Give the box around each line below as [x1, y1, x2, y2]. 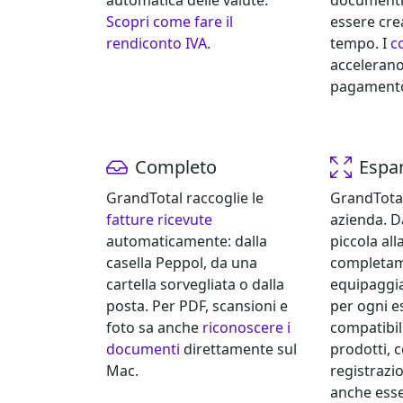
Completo [135, 155, 217, 180]
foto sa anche [106, 318, 202, 338]
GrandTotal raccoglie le [106, 188, 264, 209]
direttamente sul [180, 339, 297, 360]
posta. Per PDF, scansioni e [106, 296, 288, 317]
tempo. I [329, 33, 390, 54]
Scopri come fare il [106, 12, 233, 32]
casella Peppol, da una [106, 253, 257, 273]
